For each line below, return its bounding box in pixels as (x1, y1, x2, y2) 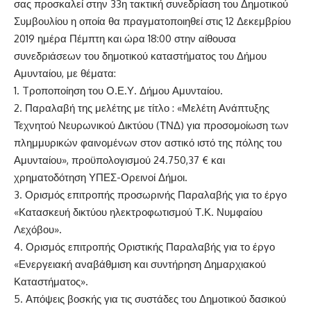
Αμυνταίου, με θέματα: (14, 67, 116, 81)
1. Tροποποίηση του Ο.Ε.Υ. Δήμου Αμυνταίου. (14, 84, 223, 98)
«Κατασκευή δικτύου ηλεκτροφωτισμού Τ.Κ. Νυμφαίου (14, 205, 262, 219)
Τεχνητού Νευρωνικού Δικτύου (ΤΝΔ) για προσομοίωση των (14, 119, 289, 133)
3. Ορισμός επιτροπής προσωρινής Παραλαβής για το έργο (14, 188, 287, 202)
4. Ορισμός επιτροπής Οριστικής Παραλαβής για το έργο (14, 240, 275, 254)
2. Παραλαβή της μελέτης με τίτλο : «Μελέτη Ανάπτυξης (14, 101, 269, 115)
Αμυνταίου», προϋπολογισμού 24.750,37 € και (14, 153, 225, 167)
